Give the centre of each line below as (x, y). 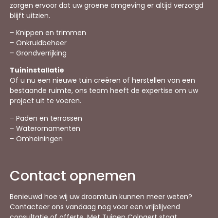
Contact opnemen (73, 176)
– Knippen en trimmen (48, 32)
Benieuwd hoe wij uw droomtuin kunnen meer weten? (101, 197)
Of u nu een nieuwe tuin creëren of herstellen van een (102, 81)
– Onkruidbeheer (38, 43)
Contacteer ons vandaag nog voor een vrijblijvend (95, 207)
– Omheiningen (36, 138)
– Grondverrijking (38, 53)
